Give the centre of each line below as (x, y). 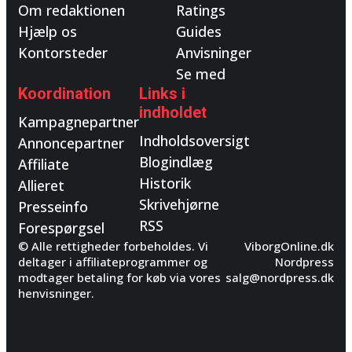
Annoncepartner (71, 143)
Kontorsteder (63, 53)
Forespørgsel (61, 228)
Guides (199, 31)
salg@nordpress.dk (280, 277)
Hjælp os (48, 31)
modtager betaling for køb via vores (119, 277)
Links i (162, 93)
